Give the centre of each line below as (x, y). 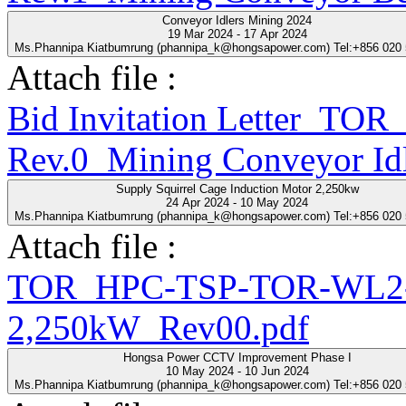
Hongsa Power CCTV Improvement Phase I (237, 357)
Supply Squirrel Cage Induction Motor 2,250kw (237, 188)
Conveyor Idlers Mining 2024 (237, 20)
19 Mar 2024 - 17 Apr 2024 (237, 34)
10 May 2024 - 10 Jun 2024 (237, 371)
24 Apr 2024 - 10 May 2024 (237, 202)
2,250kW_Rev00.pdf (158, 327)
